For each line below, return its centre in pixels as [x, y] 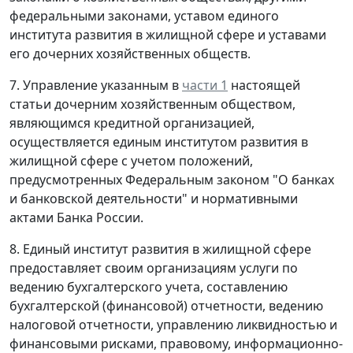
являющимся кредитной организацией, [132, 123]
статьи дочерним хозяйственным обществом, [152, 104]
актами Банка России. [76, 217]
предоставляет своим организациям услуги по [154, 268]
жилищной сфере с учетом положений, [131, 160]
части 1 [205, 85]
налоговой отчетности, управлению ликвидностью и [173, 324]
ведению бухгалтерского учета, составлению [149, 286]
